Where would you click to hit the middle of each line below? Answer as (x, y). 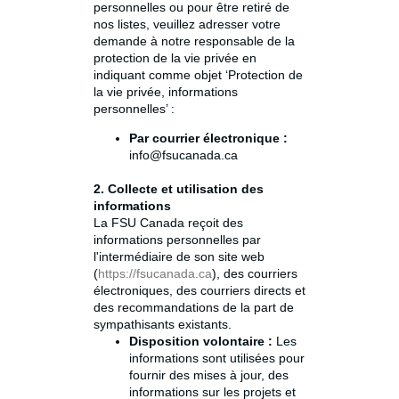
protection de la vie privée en (175, 58)
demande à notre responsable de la (194, 41)
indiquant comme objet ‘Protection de (198, 75)
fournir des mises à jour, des (209, 375)
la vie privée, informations (166, 92)
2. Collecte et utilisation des (179, 189)
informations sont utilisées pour (217, 358)
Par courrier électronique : (208, 138)
